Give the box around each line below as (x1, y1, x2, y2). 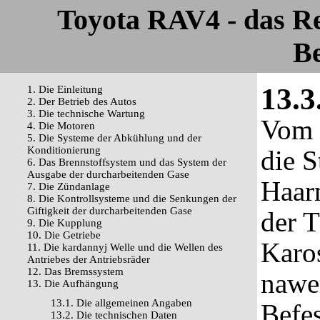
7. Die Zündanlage (27, 181, 110, 192)
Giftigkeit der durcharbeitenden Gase (27, 205, 192, 216)
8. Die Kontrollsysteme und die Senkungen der (27, 193, 236, 204)
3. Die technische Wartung (27, 108, 145, 119)
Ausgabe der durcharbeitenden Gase (27, 169, 189, 180)
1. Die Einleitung (27, 84, 103, 95)
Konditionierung (27, 144, 101, 156)
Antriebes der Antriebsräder (27, 254, 150, 265)
